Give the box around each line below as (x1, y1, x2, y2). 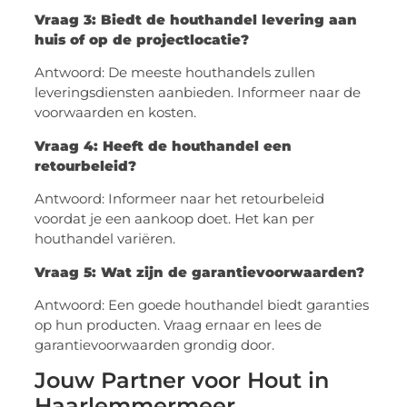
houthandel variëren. (35, 230, 176, 248)
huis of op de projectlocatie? (35, 30, 250, 48)
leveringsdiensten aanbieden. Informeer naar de (35, 84, 362, 102)
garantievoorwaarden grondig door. (35, 335, 275, 353)
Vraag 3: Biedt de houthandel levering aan (35, 10, 358, 28)
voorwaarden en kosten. (35, 104, 197, 122)
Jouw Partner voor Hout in (35, 367, 330, 394)
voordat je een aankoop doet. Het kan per (35, 210, 315, 228)
